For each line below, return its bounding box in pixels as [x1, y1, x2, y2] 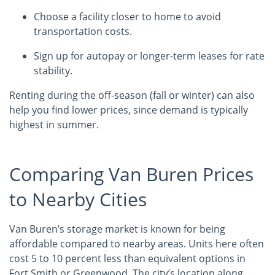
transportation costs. [34, 25, 132, 38]
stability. [34, 64, 72, 77]
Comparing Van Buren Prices [9, 161, 254, 187]
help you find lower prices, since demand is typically [9, 103, 248, 117]
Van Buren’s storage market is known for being [9, 222, 225, 236]
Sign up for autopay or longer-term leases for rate [34, 49, 265, 63]
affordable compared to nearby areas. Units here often [9, 237, 264, 250]
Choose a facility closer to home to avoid [34, 10, 221, 23]
